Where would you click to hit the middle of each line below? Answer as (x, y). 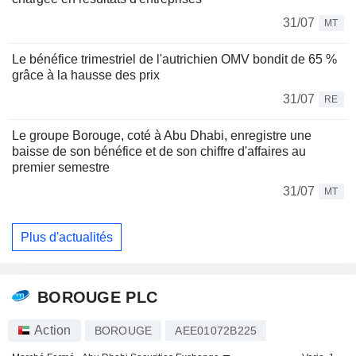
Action (53, 331)
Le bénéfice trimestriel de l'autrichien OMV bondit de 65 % (174, 60)
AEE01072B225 (216, 331)
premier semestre (61, 168)
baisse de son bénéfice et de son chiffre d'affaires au (159, 152)
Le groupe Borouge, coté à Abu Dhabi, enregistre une (162, 136)
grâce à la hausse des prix (86, 75)
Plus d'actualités (67, 237)
